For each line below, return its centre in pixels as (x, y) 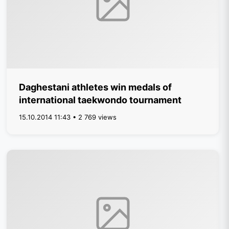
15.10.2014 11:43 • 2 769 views (68, 117)
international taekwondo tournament (100, 100)
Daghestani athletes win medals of (96, 87)
